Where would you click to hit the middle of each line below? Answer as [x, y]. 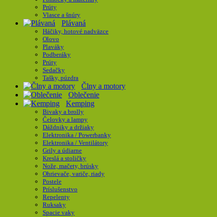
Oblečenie [84, 95]
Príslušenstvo [60, 189]
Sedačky [54, 70]
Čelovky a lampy [65, 119]
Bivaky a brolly [63, 112]
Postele [52, 181]
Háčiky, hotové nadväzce [76, 31]
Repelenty [56, 197]
